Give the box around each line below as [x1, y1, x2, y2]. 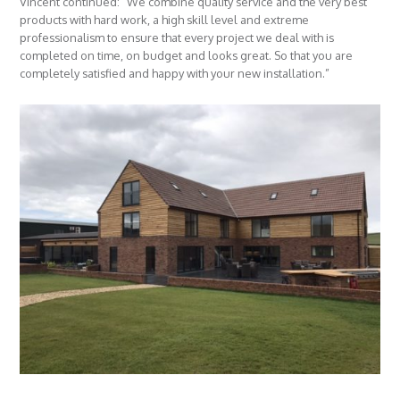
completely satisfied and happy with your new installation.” [20, 65, 330, 80]
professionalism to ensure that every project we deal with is [20, 29, 335, 45]
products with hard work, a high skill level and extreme [20, 12, 310, 27]
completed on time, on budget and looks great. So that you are [20, 47, 354, 62]
